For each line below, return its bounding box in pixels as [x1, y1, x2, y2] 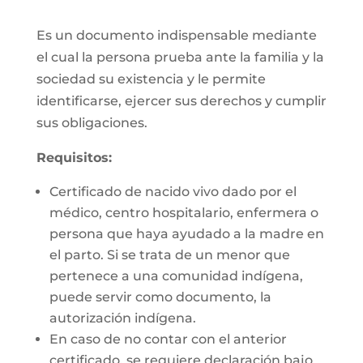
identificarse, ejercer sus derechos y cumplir [36, 93, 327, 109]
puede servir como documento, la [49, 289, 271, 305]
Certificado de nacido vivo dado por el [49, 184, 297, 199]
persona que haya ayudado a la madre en [49, 226, 324, 241]
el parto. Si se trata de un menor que [49, 247, 290, 263]
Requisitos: [36, 150, 112, 165]
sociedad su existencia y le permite [36, 71, 266, 87]
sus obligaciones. [36, 115, 147, 130]
